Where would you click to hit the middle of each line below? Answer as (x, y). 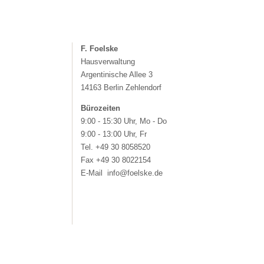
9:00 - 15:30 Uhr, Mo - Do (124, 121)
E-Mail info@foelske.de (122, 173)
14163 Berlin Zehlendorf (121, 88)
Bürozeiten (100, 108)
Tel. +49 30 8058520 (115, 147)
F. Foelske (99, 49)
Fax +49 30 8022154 (116, 160)
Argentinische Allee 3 (117, 75)
